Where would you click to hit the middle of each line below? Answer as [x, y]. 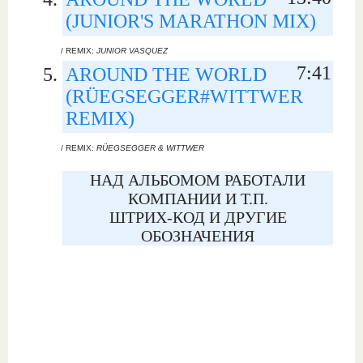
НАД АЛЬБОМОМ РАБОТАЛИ [198, 180]
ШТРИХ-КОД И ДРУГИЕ [198, 217]
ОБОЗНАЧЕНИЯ [198, 236]
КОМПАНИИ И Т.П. [198, 199]
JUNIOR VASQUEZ [132, 51]
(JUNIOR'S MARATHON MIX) [191, 21]
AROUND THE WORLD [166, 75]
